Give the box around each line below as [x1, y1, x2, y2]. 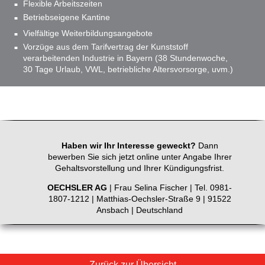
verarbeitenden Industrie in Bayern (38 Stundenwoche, [23, 53, 228, 63]
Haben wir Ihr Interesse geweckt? [61, 141, 196, 151]
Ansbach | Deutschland [96, 205, 183, 215]
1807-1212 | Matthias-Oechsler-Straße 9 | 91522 [48, 194, 231, 204]
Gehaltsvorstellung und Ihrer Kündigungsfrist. [55, 163, 224, 173]
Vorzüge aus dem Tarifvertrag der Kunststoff [23, 42, 188, 52]
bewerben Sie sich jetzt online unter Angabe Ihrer [47, 152, 232, 162]
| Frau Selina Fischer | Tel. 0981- [107, 183, 232, 193]
